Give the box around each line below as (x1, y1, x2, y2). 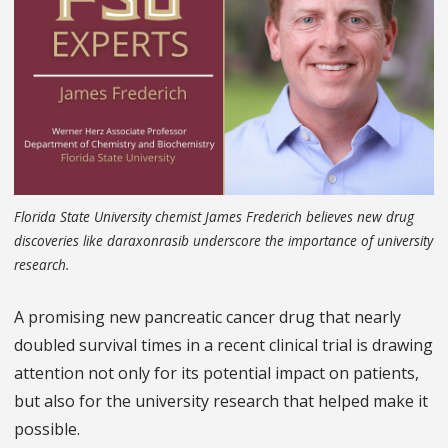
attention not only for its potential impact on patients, (14, 362, 419, 385)
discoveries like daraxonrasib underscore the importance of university (14, 231, 433, 251)
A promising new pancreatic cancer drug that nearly (14, 306, 401, 329)
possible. (14, 418, 80, 441)
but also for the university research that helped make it (14, 390, 428, 413)
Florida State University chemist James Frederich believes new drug (14, 207, 414, 227)
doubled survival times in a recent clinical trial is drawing (14, 334, 433, 357)
